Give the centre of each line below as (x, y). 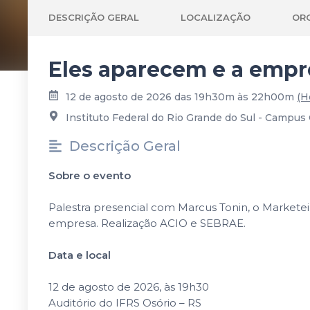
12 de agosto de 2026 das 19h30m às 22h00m (180, 97)
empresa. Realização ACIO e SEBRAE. (147, 223)
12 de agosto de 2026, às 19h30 (129, 287)
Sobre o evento (90, 175)
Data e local (80, 255)
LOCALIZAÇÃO (216, 17)
